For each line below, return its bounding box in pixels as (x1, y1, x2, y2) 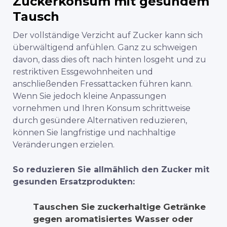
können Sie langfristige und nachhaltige (13, 127, 176, 137)
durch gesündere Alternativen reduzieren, (13, 115, 187, 125)
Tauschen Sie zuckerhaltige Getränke (33, 201, 206, 212)
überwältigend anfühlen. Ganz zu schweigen (13, 42, 197, 52)
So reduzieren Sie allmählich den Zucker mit (13, 164, 209, 174)
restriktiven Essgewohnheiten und (13, 66, 153, 77)
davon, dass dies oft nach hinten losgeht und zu (13, 54, 206, 64)
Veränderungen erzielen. (13, 139, 115, 149)
